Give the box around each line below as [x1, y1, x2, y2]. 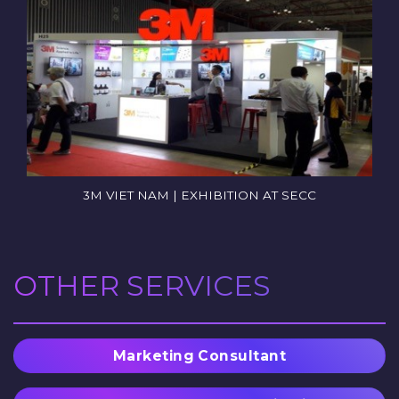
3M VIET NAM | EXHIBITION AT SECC [83, 188, 316, 203]
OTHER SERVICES [13, 268, 271, 304]
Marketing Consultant [112, 347, 287, 365]
